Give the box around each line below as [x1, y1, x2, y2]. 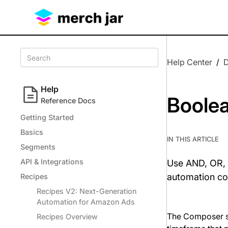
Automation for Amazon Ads [37, 197, 135, 206]
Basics [20, 128, 44, 136]
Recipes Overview [37, 212, 98, 221]
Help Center [167, 57, 213, 67]
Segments [20, 142, 56, 151]
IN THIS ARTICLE [167, 135, 219, 143]
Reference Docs [41, 96, 96, 105]
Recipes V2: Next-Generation [37, 187, 137, 195]
